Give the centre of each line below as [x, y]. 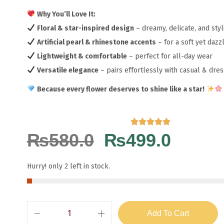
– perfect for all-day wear [169, 56]
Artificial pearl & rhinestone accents [96, 42]
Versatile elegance [67, 70]
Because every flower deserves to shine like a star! [120, 89]
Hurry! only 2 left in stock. [68, 166]
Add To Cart [168, 213]
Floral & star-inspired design [85, 28]
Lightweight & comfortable [82, 56]
